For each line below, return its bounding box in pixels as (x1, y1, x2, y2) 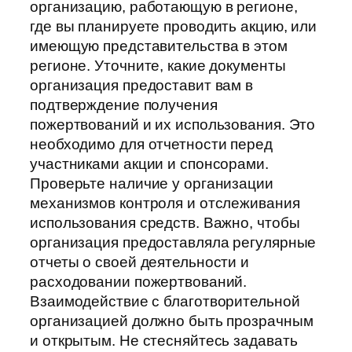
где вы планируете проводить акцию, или (30, 18, 317, 35)
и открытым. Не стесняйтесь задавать (30, 332, 298, 350)
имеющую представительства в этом (30, 38, 288, 55)
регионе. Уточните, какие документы (30, 57, 286, 75)
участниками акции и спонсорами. (30, 156, 269, 173)
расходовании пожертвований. (30, 273, 247, 291)
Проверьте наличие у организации (30, 175, 273, 192)
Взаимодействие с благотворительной (30, 293, 300, 310)
